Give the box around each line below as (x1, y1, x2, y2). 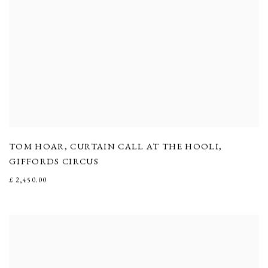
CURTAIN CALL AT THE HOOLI (70, 140, 220, 152)
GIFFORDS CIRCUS (9, 155, 99, 167)
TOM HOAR (9, 140, 65, 152)
